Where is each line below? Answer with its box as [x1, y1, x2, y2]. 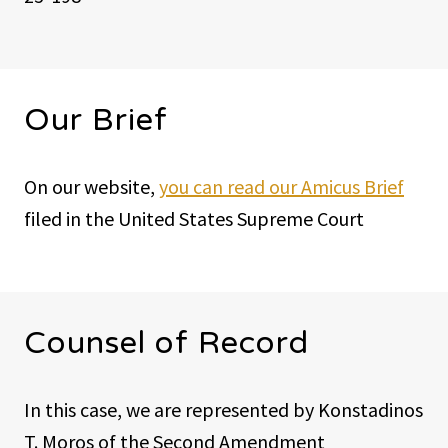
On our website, [24, 173, 159, 199]
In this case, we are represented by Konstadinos [24, 396, 423, 422]
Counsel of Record [24, 323, 309, 362]
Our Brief [24, 100, 168, 139]
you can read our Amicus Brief [159, 173, 404, 199]
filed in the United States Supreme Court [24, 205, 364, 231]
